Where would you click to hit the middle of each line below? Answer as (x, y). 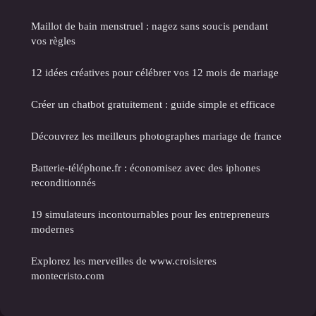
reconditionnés (63, 183)
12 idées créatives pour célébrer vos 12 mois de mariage (155, 73)
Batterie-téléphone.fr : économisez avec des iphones (146, 168)
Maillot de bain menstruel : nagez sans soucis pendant (150, 26)
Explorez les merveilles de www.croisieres (124, 261)
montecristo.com (68, 276)
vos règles (53, 41)
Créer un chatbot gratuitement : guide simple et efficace (153, 104)
